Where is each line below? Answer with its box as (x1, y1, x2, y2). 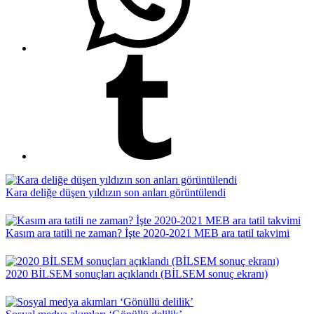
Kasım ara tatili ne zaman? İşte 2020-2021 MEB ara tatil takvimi (6, 227, 289, 239)
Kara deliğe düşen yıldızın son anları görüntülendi (6, 186, 226, 198)
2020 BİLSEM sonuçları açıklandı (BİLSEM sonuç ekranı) (6, 268, 268, 280)
